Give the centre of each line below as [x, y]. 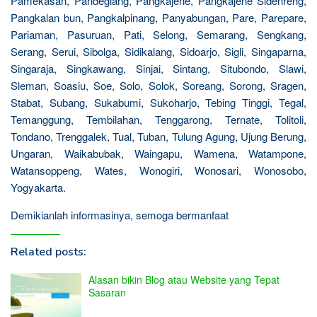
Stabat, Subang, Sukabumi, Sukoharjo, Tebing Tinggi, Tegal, [158, 102]
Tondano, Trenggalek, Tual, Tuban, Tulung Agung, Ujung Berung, [158, 136]
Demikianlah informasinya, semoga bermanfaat [120, 214]
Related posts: [48, 252]
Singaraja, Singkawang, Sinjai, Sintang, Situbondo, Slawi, [158, 68]
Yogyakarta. [38, 187]
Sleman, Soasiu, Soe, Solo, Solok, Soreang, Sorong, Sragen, [158, 85]
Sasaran [107, 292]
